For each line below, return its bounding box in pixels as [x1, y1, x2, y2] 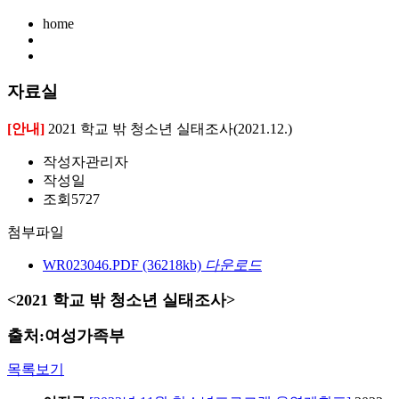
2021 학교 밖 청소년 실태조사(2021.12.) [45, 121, 292, 137]
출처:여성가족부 [7, 327, 125, 346]
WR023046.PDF [43, 257, 139, 273]
